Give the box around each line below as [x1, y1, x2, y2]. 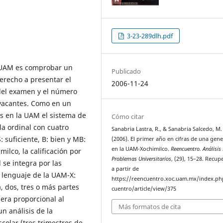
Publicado [111, 66, 141, 76]
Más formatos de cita [118, 202, 181, 211]
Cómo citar [111, 112, 144, 121]
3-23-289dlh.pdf [125, 31, 173, 40]
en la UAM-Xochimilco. [111, 145, 171, 152]
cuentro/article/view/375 [111, 185, 177, 192]
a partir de [111, 165, 139, 172]
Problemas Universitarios [111, 155, 172, 162]
